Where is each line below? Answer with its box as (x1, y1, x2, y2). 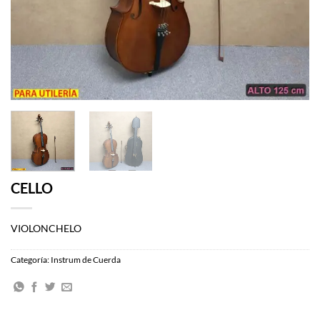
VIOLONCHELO (11, 221, 81, 234)
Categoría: (11, 255, 51, 265)
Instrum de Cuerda (51, 255, 121, 265)
